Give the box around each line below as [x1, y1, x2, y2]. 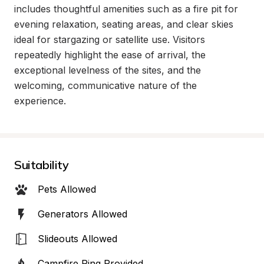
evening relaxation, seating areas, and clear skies [14, 18, 233, 30]
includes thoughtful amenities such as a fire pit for [14, 3, 238, 15]
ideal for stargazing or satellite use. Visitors [14, 34, 205, 45]
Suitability [14, 157, 69, 172]
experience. [14, 95, 66, 107]
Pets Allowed [38, 183, 96, 195]
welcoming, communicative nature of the [14, 80, 197, 91]
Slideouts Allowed [38, 233, 117, 245]
